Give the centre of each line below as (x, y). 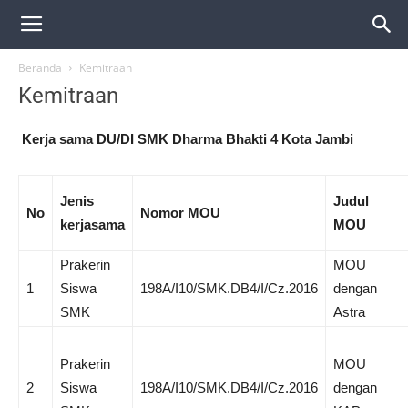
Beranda (40, 68)
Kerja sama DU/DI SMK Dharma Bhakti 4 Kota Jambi (188, 139)
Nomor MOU (180, 213)
